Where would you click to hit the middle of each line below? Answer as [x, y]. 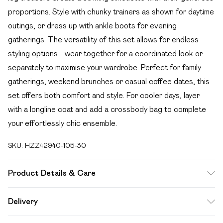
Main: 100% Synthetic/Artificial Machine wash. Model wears [110, 194]
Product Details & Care [52, 173]
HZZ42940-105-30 [56, 145]
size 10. [20, 208]
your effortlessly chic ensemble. [62, 123]
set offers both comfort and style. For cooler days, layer [104, 95]
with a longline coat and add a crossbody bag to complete [107, 109]
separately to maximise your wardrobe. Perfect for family [105, 67]
